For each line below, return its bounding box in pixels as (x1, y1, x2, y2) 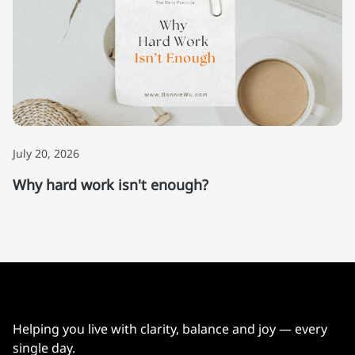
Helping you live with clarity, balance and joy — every (13, 319, 327, 338)
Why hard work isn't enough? (13, 175, 208, 195)
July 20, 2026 (13, 146, 79, 162)
